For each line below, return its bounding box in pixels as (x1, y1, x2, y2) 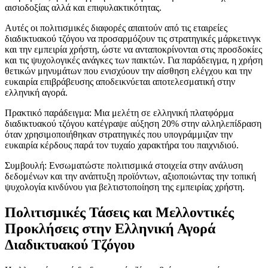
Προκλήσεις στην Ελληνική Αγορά (5, 221, 215, 237)
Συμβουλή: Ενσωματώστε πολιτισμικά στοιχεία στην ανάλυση (5, 160, 243, 171)
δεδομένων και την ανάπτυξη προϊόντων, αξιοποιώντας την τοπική (5, 171, 256, 182)
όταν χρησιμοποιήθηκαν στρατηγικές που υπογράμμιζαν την (5, 129, 233, 140)
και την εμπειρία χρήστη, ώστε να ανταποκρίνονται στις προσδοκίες (5, 44, 262, 55)
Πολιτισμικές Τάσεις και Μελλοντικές (5, 205, 234, 221)
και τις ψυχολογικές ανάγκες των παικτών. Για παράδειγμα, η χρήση (5, 55, 263, 66)
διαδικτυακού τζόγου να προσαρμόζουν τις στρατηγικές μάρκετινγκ (5, 33, 261, 44)
